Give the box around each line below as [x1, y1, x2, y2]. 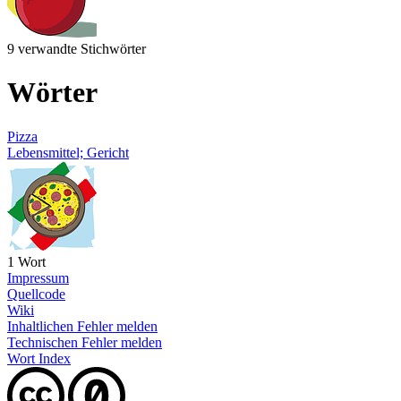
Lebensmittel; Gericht [7, 144, 129, 160]
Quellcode [7, 286, 65, 302]
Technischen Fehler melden [7, 334, 162, 350]
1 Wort [7, 253, 46, 269]
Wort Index [7, 350, 71, 366]
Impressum [7, 269, 69, 286]
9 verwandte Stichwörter [7, 40, 146, 56]
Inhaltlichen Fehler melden [7, 318, 158, 334]
